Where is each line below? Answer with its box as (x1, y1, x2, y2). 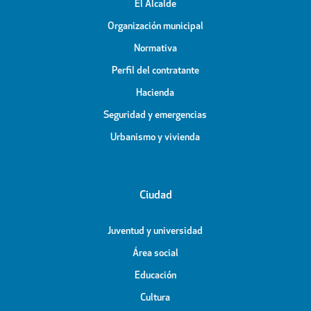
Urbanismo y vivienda (110, 133, 200, 144)
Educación (134, 271, 176, 282)
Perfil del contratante (111, 66, 199, 77)
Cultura (140, 293, 170, 304)
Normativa (133, 44, 177, 55)
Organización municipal (107, 22, 203, 33)
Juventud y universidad (108, 226, 203, 237)
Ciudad (139, 190, 172, 202)
